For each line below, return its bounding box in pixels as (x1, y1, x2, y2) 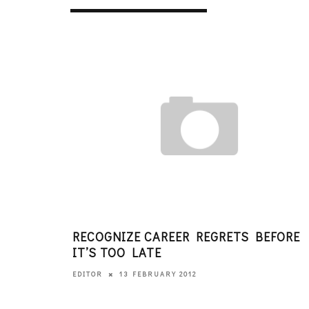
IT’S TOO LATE (72, 243, 161, 261)
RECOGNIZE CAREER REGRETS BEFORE (72, 228, 300, 245)
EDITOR (72, 269, 103, 279)
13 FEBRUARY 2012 (119, 269, 197, 279)
